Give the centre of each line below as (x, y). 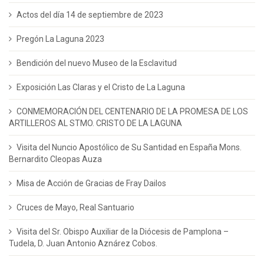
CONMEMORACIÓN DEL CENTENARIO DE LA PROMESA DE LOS (132, 111)
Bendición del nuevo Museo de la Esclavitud (97, 63)
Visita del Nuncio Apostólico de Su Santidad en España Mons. (129, 147)
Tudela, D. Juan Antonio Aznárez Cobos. (83, 243)
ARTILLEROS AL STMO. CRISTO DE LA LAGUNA (95, 123)
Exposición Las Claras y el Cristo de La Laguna (101, 87)
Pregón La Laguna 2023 (60, 39)
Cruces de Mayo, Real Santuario (75, 207)
